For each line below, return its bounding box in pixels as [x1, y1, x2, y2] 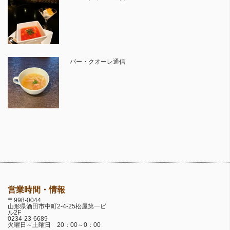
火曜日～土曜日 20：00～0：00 [8, 221, 101, 228]
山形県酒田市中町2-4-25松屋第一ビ [8, 202, 106, 210]
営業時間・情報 [8, 185, 65, 194]
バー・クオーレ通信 [69, 57, 125, 65]
